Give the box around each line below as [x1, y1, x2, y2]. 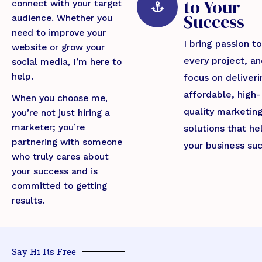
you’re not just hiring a [12, 107, 110, 118]
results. [12, 195, 44, 206]
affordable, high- [184, 88, 260, 100]
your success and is [12, 166, 98, 177]
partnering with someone [12, 136, 122, 147]
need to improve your [12, 27, 106, 38]
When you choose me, [12, 92, 108, 104]
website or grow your [12, 42, 105, 53]
